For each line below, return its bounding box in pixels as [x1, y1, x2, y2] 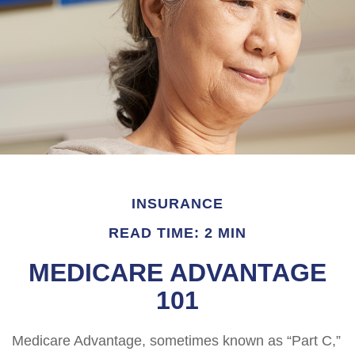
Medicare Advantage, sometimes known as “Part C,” [12, 333, 341, 349]
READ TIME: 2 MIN [109, 225, 246, 241]
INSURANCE [132, 196, 223, 212]
